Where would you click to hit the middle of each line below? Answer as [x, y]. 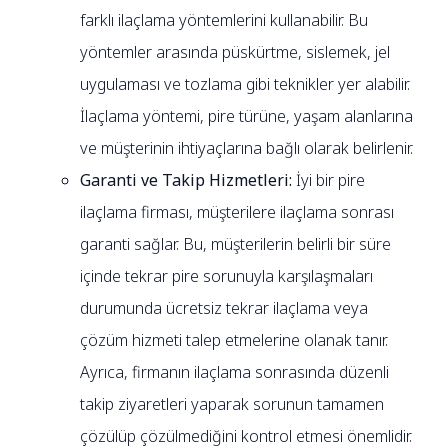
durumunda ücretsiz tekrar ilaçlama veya [224, 307]
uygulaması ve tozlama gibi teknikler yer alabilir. [245, 83]
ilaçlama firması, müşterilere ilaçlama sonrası [237, 211]
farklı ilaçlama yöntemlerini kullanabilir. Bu [224, 19]
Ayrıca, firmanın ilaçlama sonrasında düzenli [235, 371]
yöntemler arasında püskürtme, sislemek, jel [235, 51]
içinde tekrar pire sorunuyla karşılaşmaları [227, 275]
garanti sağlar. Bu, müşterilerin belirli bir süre [236, 243]
